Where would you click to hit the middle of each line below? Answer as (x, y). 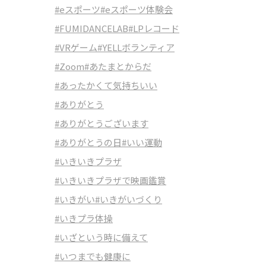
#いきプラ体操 (84, 218)
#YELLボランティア (136, 47)
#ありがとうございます (102, 123)
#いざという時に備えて (101, 237)
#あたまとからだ (118, 66)
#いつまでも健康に (93, 256)
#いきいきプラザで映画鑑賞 (110, 180)
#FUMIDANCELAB (91, 28)
